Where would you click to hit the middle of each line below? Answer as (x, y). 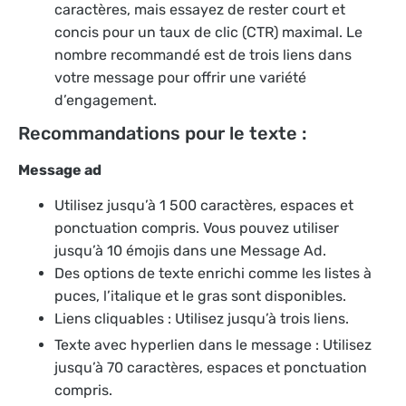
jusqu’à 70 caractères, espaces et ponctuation (211, 368)
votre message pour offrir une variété (180, 77)
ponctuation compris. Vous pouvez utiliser (197, 228)
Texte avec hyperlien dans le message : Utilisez (213, 345)
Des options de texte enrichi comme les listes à (213, 274)
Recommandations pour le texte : (162, 133)
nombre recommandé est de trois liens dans (203, 54)
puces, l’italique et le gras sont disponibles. (200, 296)
